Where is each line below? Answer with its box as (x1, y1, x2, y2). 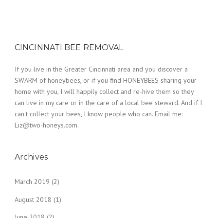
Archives (15, 152, 48, 162)
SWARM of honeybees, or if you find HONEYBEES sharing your (15, 75, 197, 85)
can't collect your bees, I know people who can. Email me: (15, 109, 182, 118)
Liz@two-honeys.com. (15, 120, 79, 129)
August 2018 (15, 195, 52, 204)
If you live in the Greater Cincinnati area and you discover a (15, 64, 188, 73)
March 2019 (15, 177, 50, 186)
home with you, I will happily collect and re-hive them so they (15, 87, 194, 96)
